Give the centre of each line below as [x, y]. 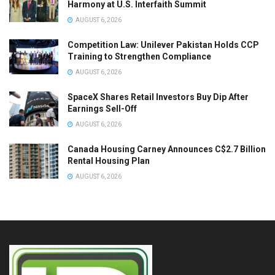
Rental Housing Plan [109, 161]
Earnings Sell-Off [102, 108]
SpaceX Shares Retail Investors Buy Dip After [158, 97]
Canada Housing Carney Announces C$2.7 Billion [167, 149]
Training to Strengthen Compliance [139, 56]
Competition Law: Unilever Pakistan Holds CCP [163, 45]
